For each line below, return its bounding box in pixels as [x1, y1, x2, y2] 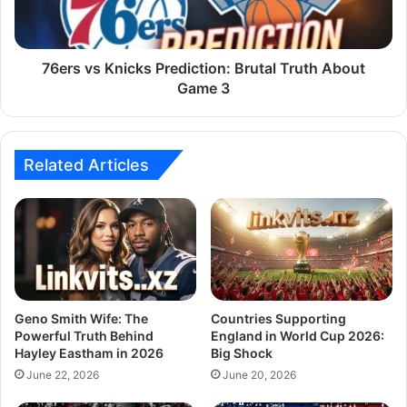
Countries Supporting [211, 311, 346, 327]
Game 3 [177, 79, 230, 98]
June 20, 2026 [223, 368, 296, 382]
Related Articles [24, 155, 149, 175]
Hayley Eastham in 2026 [15, 345, 164, 362]
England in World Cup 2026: [211, 328, 384, 344]
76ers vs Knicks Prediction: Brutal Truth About [42, 59, 365, 78]
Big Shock [211, 345, 273, 362]
